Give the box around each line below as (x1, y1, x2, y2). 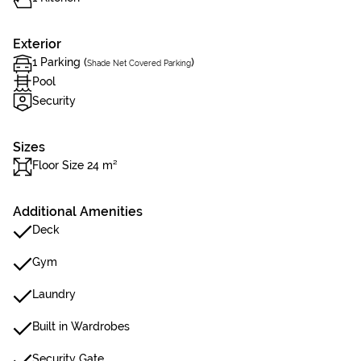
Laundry (32, 288, 76, 301)
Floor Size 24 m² (32, 159, 118, 172)
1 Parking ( (32, 56, 87, 68)
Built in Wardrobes (32, 320, 130, 333)
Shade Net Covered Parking (87, 59, 191, 68)
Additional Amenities (13, 204, 143, 219)
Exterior (13, 36, 61, 52)
